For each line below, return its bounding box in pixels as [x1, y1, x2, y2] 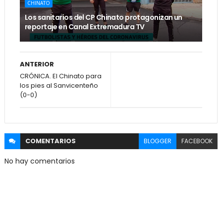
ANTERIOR [19, 59, 54, 69]
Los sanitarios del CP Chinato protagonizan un [24, 12, 182, 22]
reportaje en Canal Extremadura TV [24, 21, 145, 32]
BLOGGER [144, 136, 172, 145]
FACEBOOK [181, 136, 213, 145]
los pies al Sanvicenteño [19, 80, 98, 90]
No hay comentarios [4, 156, 75, 166]
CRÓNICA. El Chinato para [19, 71, 102, 81]
